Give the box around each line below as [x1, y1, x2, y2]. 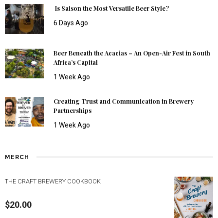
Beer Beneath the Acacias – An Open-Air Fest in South [54, 49, 210, 57]
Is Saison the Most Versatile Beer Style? [54, 4, 169, 12]
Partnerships [54, 106, 91, 114]
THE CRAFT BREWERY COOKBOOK [5, 177, 101, 185]
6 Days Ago [54, 18, 88, 27]
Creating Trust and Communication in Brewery [54, 97, 194, 105]
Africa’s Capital [54, 58, 98, 66]
